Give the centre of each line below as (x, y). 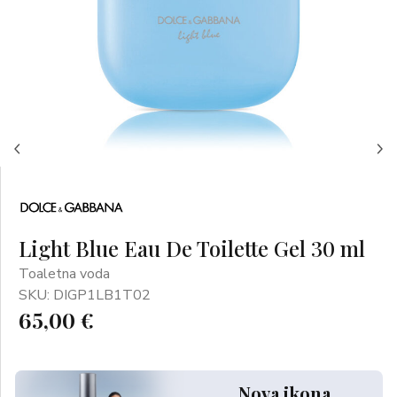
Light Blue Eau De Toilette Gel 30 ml (192, 248)
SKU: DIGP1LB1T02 (85, 295)
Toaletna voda (64, 274)
